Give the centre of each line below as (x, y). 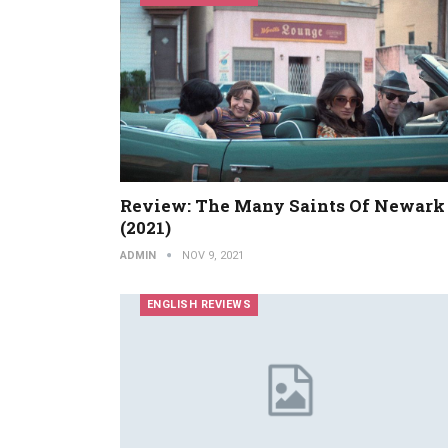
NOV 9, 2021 (212, 255)
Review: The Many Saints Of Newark (282, 205)
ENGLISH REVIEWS (198, 304)
